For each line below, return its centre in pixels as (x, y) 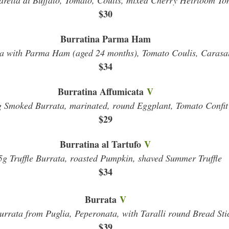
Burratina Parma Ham (105, 39)
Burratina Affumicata (102, 91)
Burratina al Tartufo (102, 144)
